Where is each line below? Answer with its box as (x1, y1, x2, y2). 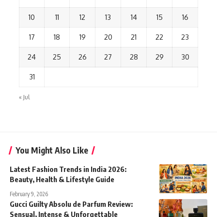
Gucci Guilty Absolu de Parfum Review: (10, 200, 133, 209)
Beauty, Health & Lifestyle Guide (10, 175, 114, 184)
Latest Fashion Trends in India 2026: (10, 165, 126, 174)
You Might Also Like (15, 145, 88, 156)
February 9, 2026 (10, 190, 48, 198)
